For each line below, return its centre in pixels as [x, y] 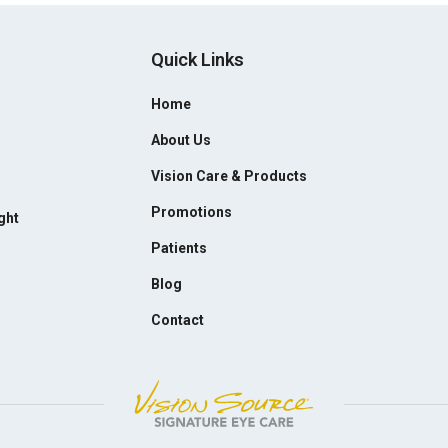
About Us [181, 140]
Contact [178, 320]
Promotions [192, 212]
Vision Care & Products [229, 176]
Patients [179, 248]
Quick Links [198, 59]
